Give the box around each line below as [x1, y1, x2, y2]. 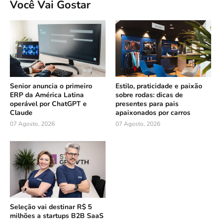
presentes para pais [115, 99, 179, 109]
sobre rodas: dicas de [115, 90, 183, 100]
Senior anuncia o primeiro [10, 81, 92, 91]
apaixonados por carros [115, 108, 190, 117]
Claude [10, 108, 33, 117]
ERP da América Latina [10, 90, 84, 100]
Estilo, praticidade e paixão [115, 81, 202, 91]
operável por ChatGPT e [10, 99, 87, 109]
